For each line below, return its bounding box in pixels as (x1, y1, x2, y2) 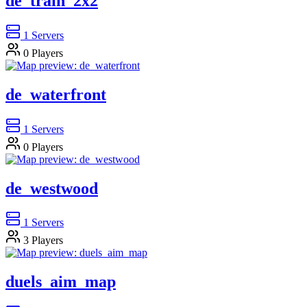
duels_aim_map (5, 273, 116, 291)
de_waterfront (5, 85, 106, 103)
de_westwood (5, 179, 98, 197)
